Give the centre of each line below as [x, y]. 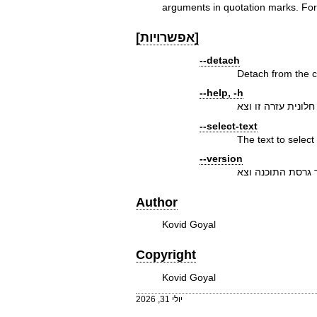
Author [157, 202]
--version [221, 158]
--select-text [229, 126]
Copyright [166, 255]
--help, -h [222, 93]
